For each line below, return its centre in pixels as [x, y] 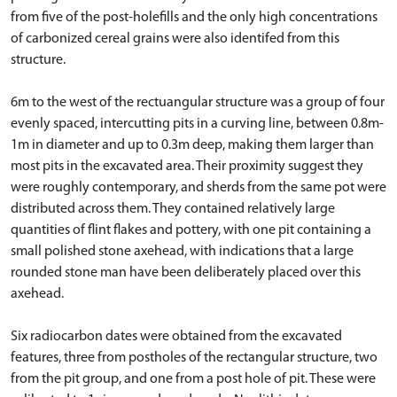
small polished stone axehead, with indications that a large [182, 251]
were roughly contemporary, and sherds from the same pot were [198, 187]
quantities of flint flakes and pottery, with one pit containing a [191, 230]
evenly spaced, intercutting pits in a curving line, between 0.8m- [197, 124]
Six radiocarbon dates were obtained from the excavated [176, 336]
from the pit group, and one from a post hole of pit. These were [193, 379]
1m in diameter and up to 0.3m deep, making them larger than [192, 145]
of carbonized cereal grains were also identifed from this [175, 39]
